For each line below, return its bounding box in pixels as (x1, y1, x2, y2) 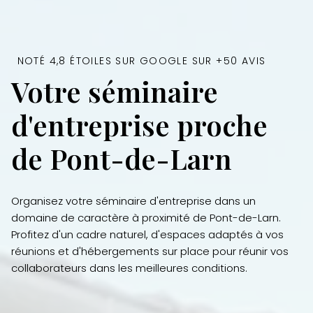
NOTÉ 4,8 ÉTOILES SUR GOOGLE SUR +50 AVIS (17, 54, 266, 68)
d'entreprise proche (11, 105, 268, 143)
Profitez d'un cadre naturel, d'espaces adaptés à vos (11, 226, 284, 242)
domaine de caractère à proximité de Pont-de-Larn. (11, 210, 282, 225)
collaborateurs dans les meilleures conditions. (11, 260, 248, 275)
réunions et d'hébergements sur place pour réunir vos (11, 243, 289, 259)
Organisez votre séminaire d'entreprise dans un (11, 193, 256, 208)
